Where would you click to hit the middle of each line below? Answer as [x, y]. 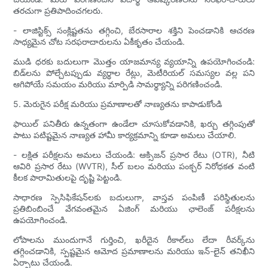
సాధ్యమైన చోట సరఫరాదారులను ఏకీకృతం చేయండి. [99, 41]
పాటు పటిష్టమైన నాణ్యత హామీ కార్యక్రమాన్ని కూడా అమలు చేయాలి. [125, 135]
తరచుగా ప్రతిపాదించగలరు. [58, 10]
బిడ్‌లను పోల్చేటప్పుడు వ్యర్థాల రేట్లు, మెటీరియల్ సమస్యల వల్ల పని [134, 72]
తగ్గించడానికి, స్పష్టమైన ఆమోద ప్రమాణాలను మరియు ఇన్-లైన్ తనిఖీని [134, 251]
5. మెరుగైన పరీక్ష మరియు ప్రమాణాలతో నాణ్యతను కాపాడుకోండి [118, 103]
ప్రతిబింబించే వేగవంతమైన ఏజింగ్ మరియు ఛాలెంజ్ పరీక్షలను [134, 208]
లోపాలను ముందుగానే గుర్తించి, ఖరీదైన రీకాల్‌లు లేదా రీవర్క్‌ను [134, 239]
